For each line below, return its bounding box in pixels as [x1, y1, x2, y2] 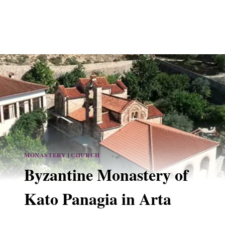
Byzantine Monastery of [24, 163, 188, 187]
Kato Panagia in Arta [24, 187, 171, 211]
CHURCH [71, 151, 100, 160]
